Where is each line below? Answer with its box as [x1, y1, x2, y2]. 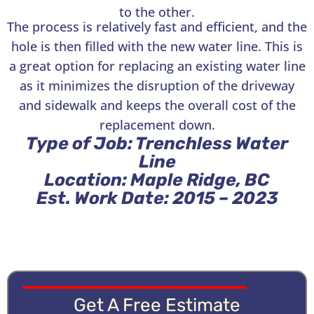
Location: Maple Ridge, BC [44, 169, 270, 190]
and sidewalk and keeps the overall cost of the [18, 96, 296, 114]
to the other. [119, 3, 195, 20]
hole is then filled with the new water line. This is [11, 37, 303, 55]
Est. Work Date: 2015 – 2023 [36, 187, 278, 208]
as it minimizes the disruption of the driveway [20, 76, 294, 94]
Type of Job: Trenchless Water [26, 132, 288, 153]
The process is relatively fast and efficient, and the [7, 18, 307, 35]
